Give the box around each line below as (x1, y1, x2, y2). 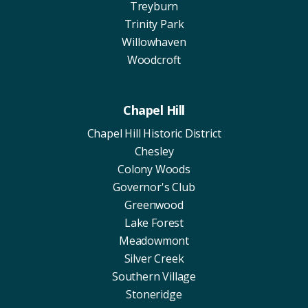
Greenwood (124, 197, 184, 212)
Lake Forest (124, 214, 184, 230)
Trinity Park (124, 16, 184, 32)
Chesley (134, 143, 174, 159)
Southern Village (111, 268, 197, 284)
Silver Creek (124, 250, 184, 266)
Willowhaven (122, 34, 186, 49)
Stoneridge (126, 286, 182, 302)
